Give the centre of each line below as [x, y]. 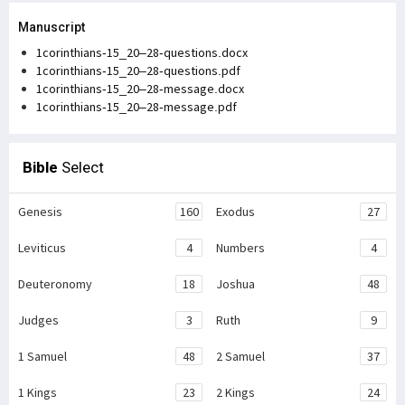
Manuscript [52, 28]
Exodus [235, 212]
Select [81, 168]
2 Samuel [240, 357]
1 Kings [38, 393]
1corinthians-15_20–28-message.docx [140, 89]
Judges [38, 320]
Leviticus [42, 248]
